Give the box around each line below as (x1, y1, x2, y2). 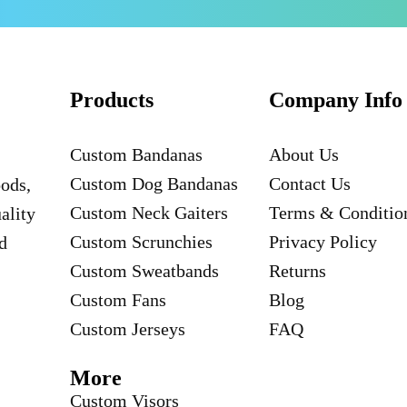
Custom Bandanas (69, 144, 203, 164)
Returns (268, 260, 326, 281)
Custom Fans (69, 289, 166, 310)
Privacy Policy (268, 231, 377, 252)
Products (69, 88, 154, 112)
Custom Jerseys (69, 318, 185, 339)
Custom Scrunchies (69, 231, 213, 252)
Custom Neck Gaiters (69, 202, 228, 223)
